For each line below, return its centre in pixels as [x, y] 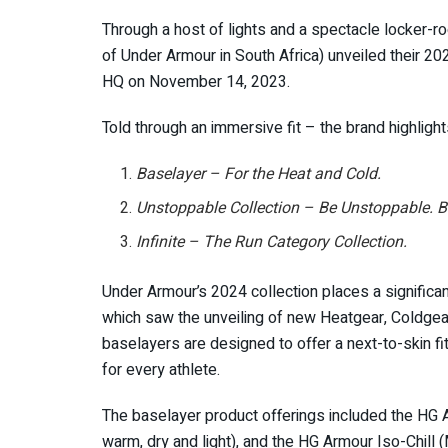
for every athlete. [161, 369]
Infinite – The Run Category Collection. [272, 241]
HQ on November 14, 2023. [196, 81]
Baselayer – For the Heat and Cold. [259, 173]
